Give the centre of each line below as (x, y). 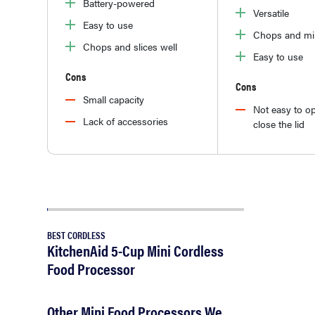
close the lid (279, 123)
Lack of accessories (126, 121)
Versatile (271, 12)
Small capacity (114, 99)
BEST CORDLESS (76, 234)
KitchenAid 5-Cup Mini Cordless (135, 250)
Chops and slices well (130, 46)
